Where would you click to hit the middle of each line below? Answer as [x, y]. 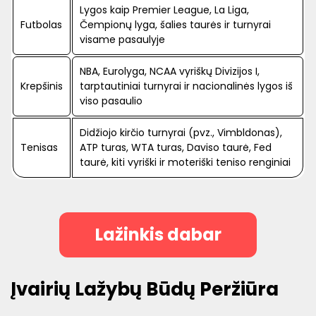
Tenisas [39, 147]
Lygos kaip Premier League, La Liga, [164, 10]
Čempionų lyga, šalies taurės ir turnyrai [175, 24]
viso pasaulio [111, 101]
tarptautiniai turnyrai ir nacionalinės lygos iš [186, 86]
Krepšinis [42, 86]
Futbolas [41, 24]
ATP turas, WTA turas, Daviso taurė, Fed [176, 147]
